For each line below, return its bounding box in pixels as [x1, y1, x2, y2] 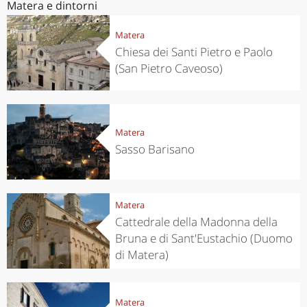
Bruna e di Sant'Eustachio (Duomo [114, 230, 293, 246]
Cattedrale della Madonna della [114, 213, 278, 230]
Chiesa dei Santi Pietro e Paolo [114, 43, 273, 60]
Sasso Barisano [114, 140, 195, 157]
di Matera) [114, 246, 169, 262]
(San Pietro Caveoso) [114, 60, 223, 76]
